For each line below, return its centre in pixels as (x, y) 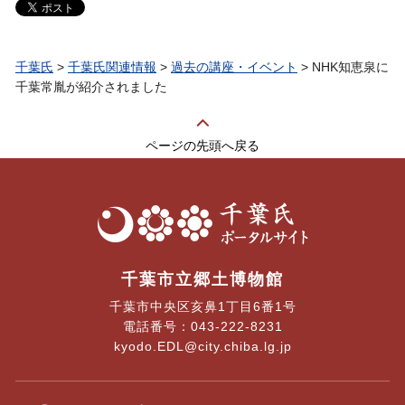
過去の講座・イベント (234, 66)
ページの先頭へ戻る (202, 145)
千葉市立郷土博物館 (202, 279)
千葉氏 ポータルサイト (164, 196)
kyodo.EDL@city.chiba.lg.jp (202, 346)
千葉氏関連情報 (112, 66)
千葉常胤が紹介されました (91, 86)
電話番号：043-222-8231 (202, 326)
